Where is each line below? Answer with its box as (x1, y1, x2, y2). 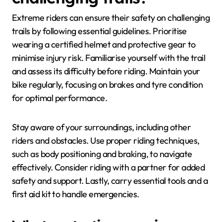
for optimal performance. (12, 92, 108, 104)
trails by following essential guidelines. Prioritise (12, 25, 187, 37)
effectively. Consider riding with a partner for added (12, 162, 205, 173)
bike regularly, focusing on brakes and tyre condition (12, 79, 203, 91)
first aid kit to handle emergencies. (12, 188, 139, 200)
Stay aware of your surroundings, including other (12, 121, 191, 133)
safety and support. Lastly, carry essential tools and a (12, 175, 208, 187)
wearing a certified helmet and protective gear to (12, 39, 196, 51)
